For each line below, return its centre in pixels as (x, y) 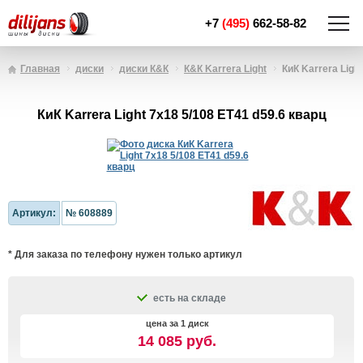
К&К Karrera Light (225, 69)
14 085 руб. (177, 341)
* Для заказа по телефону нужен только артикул (125, 254)
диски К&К (144, 69)
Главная (40, 69)
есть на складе (189, 298)
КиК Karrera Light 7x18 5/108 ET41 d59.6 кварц (181, 115)
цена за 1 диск (177, 323)
